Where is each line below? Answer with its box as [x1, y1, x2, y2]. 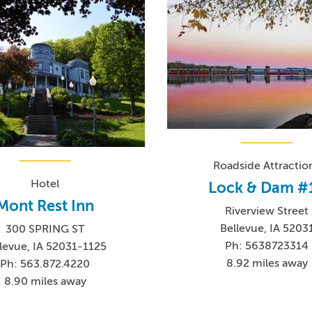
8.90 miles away [3, 274, 86, 288]
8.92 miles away [226, 257, 308, 270]
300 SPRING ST [6, 222, 85, 235]
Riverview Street [225, 205, 309, 218]
